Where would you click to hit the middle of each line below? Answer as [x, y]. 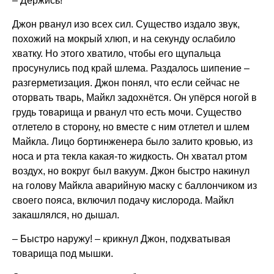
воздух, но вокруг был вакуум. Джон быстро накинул [131, 171]
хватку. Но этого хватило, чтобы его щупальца [117, 54]
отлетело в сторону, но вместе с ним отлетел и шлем [131, 127]
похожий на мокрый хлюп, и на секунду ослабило [124, 39]
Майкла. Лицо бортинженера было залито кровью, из [132, 142]
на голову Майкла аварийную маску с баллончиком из [135, 186]
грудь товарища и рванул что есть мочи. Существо [127, 112]
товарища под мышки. [63, 254]
